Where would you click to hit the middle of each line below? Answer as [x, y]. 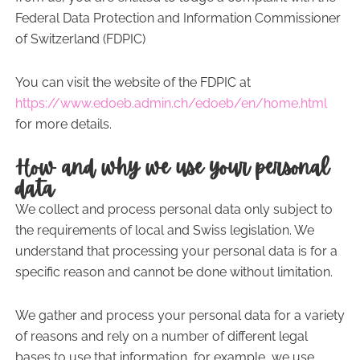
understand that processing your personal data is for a [176, 251]
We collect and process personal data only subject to [174, 209]
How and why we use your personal [172, 168]
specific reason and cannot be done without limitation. [174, 272]
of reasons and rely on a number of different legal [161, 336]
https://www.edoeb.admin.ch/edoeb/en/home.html [171, 103]
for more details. [63, 124]
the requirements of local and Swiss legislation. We [164, 230]
